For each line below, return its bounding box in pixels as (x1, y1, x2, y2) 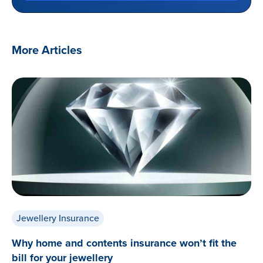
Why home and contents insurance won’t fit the (12, 236, 237, 249)
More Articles (12, 43, 82, 58)
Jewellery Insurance (16, 212, 99, 224)
